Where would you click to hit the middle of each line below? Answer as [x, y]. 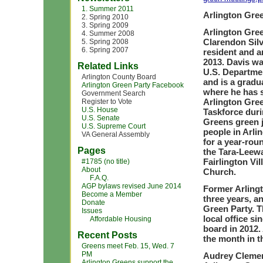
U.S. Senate [101, 118]
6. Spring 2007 [105, 50]
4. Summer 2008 [108, 33]
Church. [220, 172]
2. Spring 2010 [105, 17]
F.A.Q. [99, 178]
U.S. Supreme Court [114, 126]
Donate [93, 203]
